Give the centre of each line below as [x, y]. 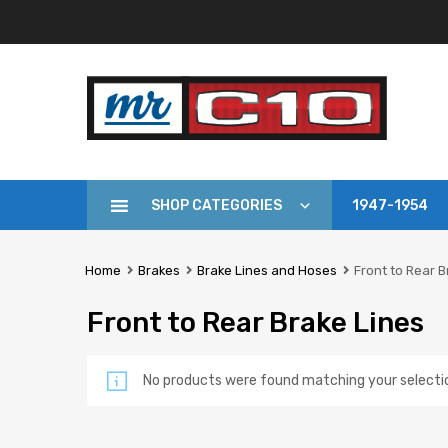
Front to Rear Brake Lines [255, 323]
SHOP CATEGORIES [216, 205]
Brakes [158, 270]
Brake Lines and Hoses [266, 270]
